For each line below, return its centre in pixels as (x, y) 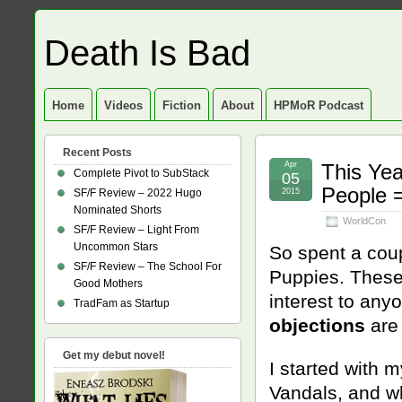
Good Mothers (108, 284)
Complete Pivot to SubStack (141, 173)
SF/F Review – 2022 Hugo (138, 193)
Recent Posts (97, 153)
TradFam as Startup (122, 303)
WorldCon (364, 221)
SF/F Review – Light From (136, 230)
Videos (123, 105)
